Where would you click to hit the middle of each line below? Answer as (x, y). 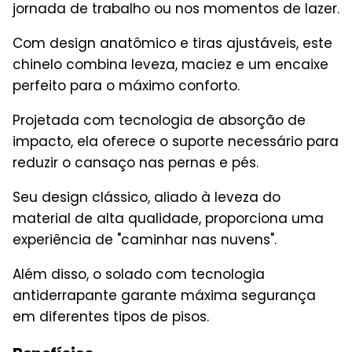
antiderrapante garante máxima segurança (164, 295)
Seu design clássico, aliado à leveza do (147, 197)
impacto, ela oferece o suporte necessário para (176, 141)
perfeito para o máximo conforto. (126, 85)
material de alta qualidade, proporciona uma (168, 218)
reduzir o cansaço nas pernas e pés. (136, 162)
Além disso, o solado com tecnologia (139, 274)
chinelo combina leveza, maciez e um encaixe (170, 64)
